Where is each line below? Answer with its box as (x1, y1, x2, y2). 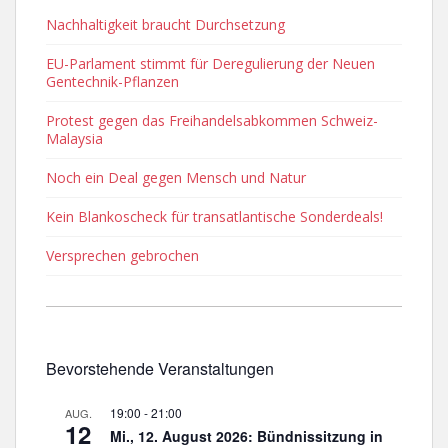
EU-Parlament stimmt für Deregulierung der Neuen (46, 54, 375, 73)
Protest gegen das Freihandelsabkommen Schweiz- (46, 111, 378, 130)
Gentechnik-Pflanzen (46, 72, 179, 91)
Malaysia (46, 129, 103, 148)
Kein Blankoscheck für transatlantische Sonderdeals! (46, 207, 383, 226)
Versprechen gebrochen (46, 246, 199, 265)
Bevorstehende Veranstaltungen (46, 357, 274, 380)
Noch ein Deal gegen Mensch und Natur (46, 168, 306, 187)
